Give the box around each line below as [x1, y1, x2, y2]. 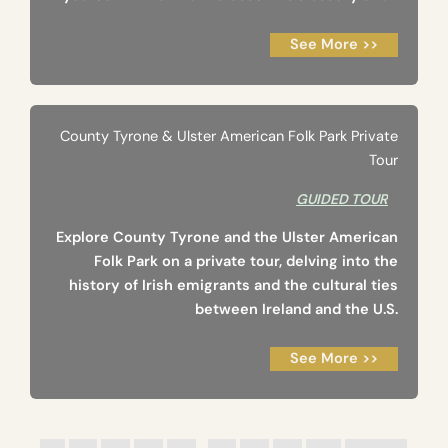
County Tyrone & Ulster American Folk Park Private [60, 127, 398, 147]
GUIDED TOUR [296, 190, 388, 209]
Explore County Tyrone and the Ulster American [56, 228, 398, 248]
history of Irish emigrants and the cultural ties [69, 276, 398, 296]
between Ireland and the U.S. [195, 300, 398, 320]
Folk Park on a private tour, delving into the [94, 252, 398, 272]
